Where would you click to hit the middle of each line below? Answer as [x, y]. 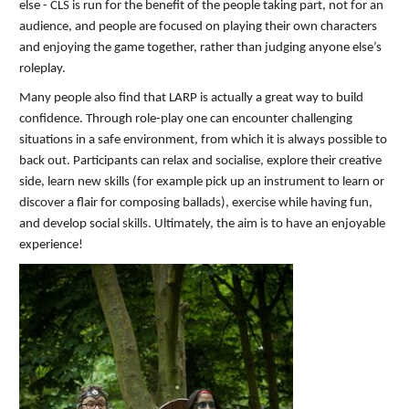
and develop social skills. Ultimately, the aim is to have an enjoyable [202, 225]
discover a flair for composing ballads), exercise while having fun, [196, 204]
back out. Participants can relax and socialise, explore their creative [200, 162]
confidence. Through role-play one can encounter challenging [186, 120]
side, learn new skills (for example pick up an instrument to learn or [202, 183]
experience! [51, 246]
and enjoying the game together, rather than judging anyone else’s [200, 48]
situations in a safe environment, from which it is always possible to [203, 141]
